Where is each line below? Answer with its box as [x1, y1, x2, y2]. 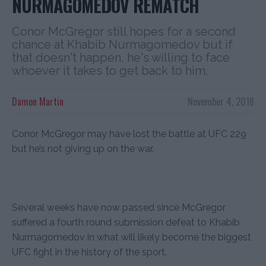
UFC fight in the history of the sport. [12, 246, 167, 258]
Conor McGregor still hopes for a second [12, 24, 236, 39]
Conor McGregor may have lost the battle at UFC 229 [12, 128, 246, 140]
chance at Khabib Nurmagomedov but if [12, 37, 233, 52]
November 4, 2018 [188, 94, 254, 109]
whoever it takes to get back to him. [12, 63, 208, 78]
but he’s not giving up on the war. [12, 142, 154, 154]
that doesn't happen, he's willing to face [12, 50, 230, 65]
